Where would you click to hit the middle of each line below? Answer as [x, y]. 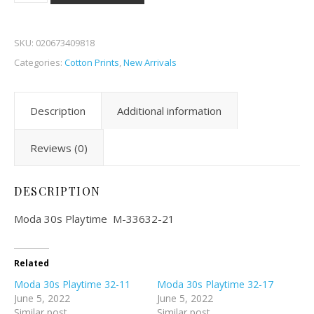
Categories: [39, 62]
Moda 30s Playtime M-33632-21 [94, 219]
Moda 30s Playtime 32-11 [72, 284]
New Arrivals [150, 62]
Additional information [169, 111]
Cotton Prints [92, 62]
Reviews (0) [59, 148]
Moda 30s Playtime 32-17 [215, 284]
